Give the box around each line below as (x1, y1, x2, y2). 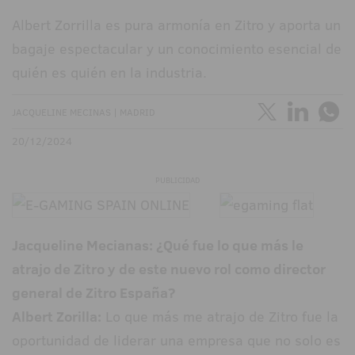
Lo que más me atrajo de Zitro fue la (101, 307, 338, 327)
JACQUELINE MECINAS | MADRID (12, 105, 155, 120)
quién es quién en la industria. (12, 63, 207, 83)
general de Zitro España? (12, 283, 175, 303)
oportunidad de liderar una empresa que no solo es (12, 330, 341, 351)
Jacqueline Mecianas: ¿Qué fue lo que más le (12, 235, 303, 256)
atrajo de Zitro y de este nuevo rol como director (12, 259, 326, 280)
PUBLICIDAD (155, 174, 200, 187)
